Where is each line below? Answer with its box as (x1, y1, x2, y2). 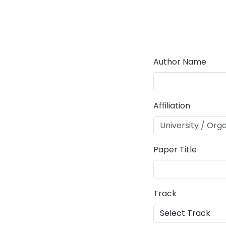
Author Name (153, 55, 206, 68)
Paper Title (153, 143, 197, 155)
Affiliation (153, 99, 190, 111)
